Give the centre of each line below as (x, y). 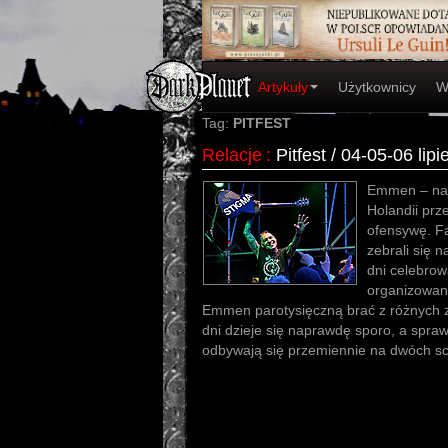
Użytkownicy (377, 87)
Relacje (232, 155)
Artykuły (283, 87)
